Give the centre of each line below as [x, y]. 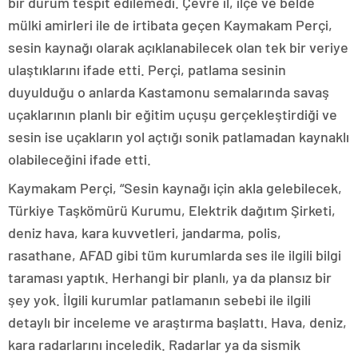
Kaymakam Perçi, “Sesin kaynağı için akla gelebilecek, [175, 188]
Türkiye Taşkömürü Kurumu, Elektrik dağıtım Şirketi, [172, 211]
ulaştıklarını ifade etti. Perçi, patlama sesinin [147, 70]
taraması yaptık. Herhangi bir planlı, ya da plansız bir [170, 278]
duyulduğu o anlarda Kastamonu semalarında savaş [169, 92]
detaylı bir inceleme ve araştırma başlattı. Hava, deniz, [177, 322]
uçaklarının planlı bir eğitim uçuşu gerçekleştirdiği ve [173, 115]
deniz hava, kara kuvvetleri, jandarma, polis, [145, 233]
